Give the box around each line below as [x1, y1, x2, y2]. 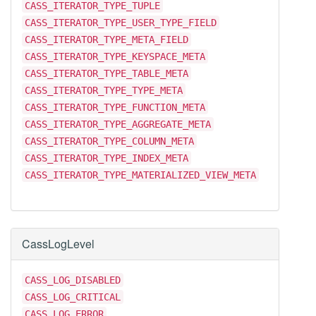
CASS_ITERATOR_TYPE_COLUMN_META [25, 135, 194, 147]
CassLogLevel [22, 236, 95, 252]
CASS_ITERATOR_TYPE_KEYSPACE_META [25, 51, 205, 62]
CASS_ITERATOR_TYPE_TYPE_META [25, 85, 183, 96]
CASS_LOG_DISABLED [25, 274, 121, 286]
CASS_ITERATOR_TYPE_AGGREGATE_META [25, 119, 211, 130]
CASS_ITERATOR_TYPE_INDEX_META [25, 152, 188, 164]
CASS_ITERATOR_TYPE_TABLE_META [25, 68, 188, 79]
